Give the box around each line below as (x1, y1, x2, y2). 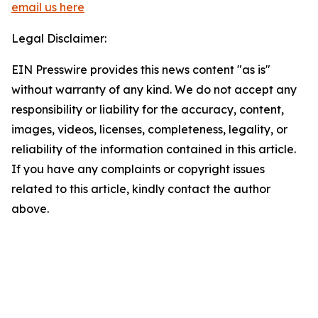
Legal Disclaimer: (11, 31, 106, 46)
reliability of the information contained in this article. (11, 142, 296, 157)
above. (11, 202, 49, 216)
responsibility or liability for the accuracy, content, (11, 102, 284, 117)
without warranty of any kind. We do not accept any (11, 82, 297, 97)
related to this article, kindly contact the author (11, 182, 270, 197)
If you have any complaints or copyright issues (11, 162, 265, 177)
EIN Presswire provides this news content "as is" (11, 62, 270, 77)
